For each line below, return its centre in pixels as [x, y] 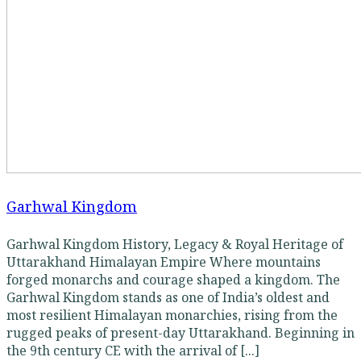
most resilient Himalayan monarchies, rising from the [172, 315]
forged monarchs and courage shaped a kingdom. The [173, 279]
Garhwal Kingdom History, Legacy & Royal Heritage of [175, 244]
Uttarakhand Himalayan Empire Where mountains [164, 261]
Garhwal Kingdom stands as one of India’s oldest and [168, 297]
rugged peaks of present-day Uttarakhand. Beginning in [180, 332]
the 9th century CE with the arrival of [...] [133, 350]
